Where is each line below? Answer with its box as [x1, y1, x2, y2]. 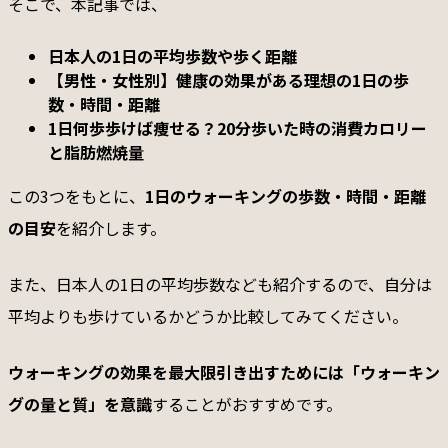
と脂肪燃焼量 [48, 140, 144, 165]
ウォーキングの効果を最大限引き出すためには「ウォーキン [8, 360, 440, 385]
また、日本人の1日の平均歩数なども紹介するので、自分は [8, 272, 432, 297]
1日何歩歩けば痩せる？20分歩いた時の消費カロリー [48, 116, 427, 141]
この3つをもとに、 [8, 184, 145, 209]
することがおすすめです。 [152, 392, 342, 417]
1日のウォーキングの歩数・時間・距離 [145, 184, 426, 209]
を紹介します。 [56, 216, 166, 241]
